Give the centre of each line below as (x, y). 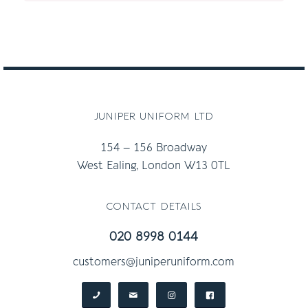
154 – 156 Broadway (154, 148)
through (211, 32)
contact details (154, 205)
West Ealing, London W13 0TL (154, 166)
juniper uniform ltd (154, 115)
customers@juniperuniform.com (154, 262)
